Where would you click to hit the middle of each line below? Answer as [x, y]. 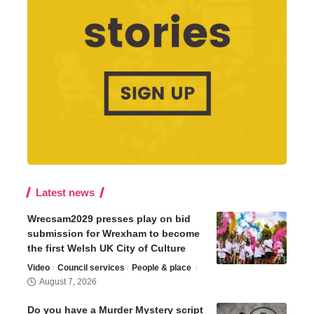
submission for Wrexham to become [114, 234]
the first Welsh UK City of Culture [107, 248]
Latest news [65, 193]
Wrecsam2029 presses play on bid [109, 219]
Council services [91, 268]
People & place [162, 268]
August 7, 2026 [68, 282]
